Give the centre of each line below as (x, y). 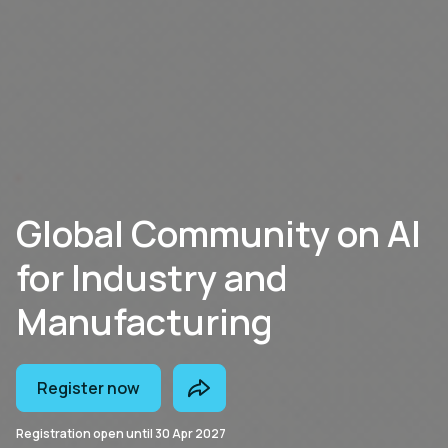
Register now (88, 388)
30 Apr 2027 (190, 433)
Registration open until (85, 433)
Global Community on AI (218, 233)
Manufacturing (144, 321)
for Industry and (152, 277)
